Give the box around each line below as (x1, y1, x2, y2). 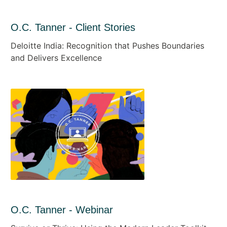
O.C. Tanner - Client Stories (10, 21, 135, 33)
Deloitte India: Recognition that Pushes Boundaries (10, 40, 204, 51)
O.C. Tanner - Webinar (10, 204, 113, 215)
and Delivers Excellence (10, 52, 102, 63)
